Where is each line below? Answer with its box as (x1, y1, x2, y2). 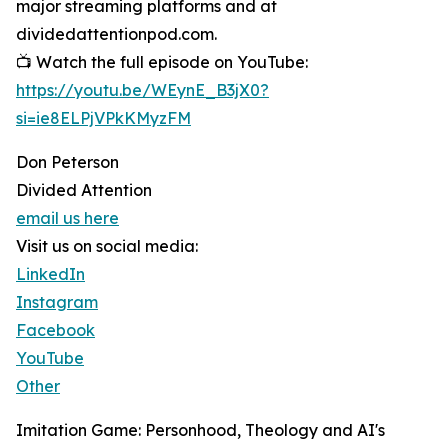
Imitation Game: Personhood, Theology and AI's (16, 420, 385, 441)
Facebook (16, 320, 95, 341)
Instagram (16, 292, 98, 313)
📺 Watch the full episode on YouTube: (16, 52, 308, 73)
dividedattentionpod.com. (16, 24, 227, 45)
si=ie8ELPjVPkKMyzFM (16, 108, 191, 129)
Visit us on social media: (16, 236, 198, 257)
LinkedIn (16, 264, 85, 285)
